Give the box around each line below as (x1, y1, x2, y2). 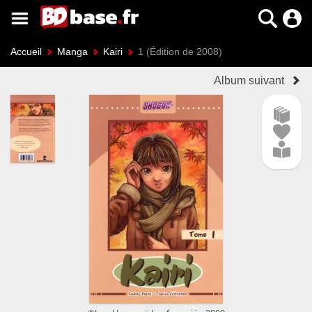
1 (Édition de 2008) (138, 46, 222, 57)
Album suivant (214, 75, 284, 86)
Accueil (10, 46, 42, 57)
